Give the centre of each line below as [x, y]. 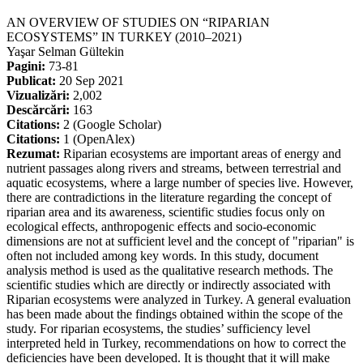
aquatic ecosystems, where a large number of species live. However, [180, 182]
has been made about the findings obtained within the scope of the [175, 314]
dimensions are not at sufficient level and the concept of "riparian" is [180, 241]
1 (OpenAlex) [97, 139]
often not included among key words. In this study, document [162, 255]
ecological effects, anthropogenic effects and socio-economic [161, 226]
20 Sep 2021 [90, 80]
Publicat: [31, 80]
